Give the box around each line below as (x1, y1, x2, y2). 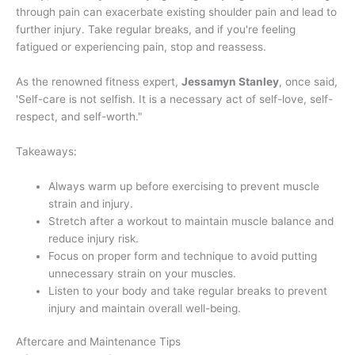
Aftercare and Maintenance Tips (16, 335, 181, 349)
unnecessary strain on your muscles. (48, 266, 237, 280)
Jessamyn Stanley (181, 74, 279, 88)
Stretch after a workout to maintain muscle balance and (48, 214, 334, 227)
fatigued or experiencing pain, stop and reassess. (16, 40, 266, 53)
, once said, (279, 74, 338, 88)
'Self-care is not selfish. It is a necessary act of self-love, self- (16, 92, 333, 105)
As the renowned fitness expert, (16, 74, 181, 88)
